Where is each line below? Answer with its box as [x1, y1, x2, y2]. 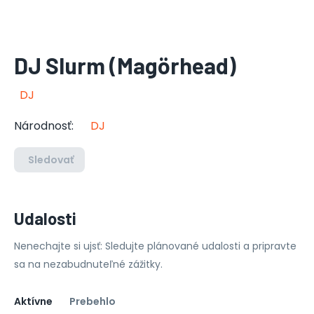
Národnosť [14, 118, 71, 134]
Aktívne [14, 294, 53, 308]
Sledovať [28, 153, 74, 167]
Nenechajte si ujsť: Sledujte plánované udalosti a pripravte [14, 239, 296, 253]
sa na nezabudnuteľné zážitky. [14, 257, 163, 271]
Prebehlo [69, 294, 116, 308]
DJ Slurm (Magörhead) [14, 52, 236, 78]
